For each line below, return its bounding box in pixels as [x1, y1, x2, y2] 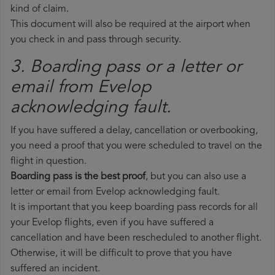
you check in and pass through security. [10, 35, 181, 45]
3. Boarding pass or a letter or [10, 59, 241, 77]
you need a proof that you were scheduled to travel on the [10, 141, 262, 152]
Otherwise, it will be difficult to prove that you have [10, 249, 232, 259]
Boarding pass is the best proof [10, 172, 145, 182]
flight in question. [10, 157, 87, 167]
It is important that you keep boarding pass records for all [10, 203, 258, 213]
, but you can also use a [145, 172, 246, 182]
